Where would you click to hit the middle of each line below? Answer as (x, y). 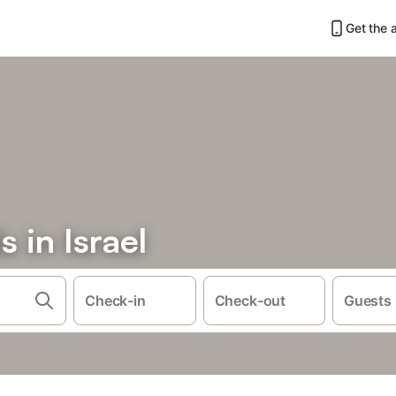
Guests (368, 301)
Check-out (250, 301)
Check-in (115, 301)
